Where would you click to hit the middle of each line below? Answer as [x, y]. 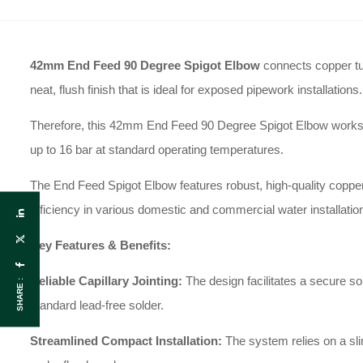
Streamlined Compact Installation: [126, 341]
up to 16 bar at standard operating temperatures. [157, 149]
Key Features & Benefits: [100, 245]
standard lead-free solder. [97, 305]
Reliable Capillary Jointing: [106, 281]
